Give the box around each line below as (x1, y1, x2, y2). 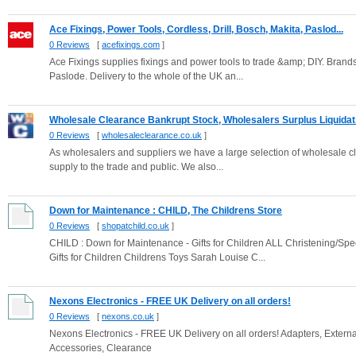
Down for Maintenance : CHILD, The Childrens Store (49, 205, 282, 216)
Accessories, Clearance (49, 342, 152, 354)
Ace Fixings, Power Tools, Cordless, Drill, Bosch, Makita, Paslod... (49, 24, 343, 35)
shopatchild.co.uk (102, 221, 169, 230)
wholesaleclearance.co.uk (102, 130, 202, 140)
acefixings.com (102, 40, 160, 49)
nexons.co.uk (102, 311, 154, 321)
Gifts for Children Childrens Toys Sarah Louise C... (49, 252, 265, 263)
